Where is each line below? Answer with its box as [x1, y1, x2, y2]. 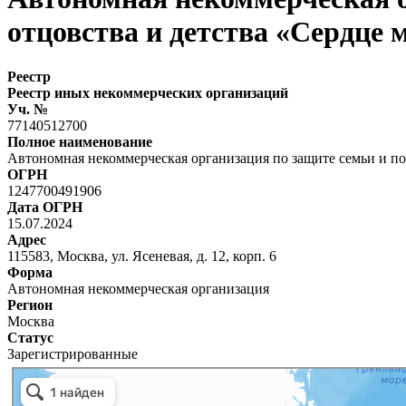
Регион [7, 296, 53, 313]
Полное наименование [7, 133, 152, 150]
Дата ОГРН [7, 198, 82, 215]
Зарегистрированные [7, 345, 138, 362]
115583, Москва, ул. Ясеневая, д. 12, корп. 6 [7, 247, 276, 264]
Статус [7, 329, 53, 345]
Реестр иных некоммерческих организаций [7, 84, 288, 101]
